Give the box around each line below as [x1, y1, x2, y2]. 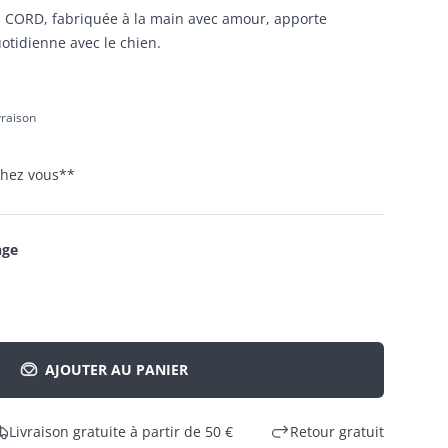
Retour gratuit [290, 421, 384, 441]
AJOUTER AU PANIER [44, 360, 188, 380]
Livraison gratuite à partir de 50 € [9, 421, 233, 441]
